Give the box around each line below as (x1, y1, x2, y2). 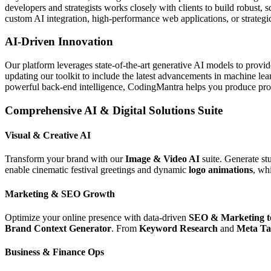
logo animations (189, 165, 253, 175)
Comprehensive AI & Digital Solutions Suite (5, 103, 223, 117)
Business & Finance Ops (5, 247, 104, 258)
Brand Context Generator (5, 223, 111, 233)
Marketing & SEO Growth (5, 188, 115, 199)
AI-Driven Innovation (5, 35, 113, 48)
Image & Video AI (125, 154, 200, 165)
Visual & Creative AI (5, 130, 91, 141)
